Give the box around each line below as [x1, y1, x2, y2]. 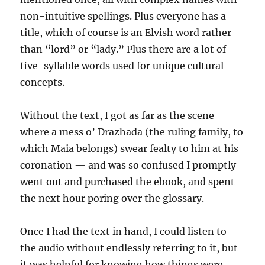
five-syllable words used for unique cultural [20, 60, 224, 72]
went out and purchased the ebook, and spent [20, 176, 235, 188]
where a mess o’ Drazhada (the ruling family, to [20, 126, 244, 138]
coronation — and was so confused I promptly [20, 159, 237, 171]
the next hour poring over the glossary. [20, 192, 205, 204]
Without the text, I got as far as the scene [20, 109, 215, 121]
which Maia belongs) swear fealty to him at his [20, 143, 239, 154]
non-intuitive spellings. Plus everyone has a [20, 10, 227, 22]
